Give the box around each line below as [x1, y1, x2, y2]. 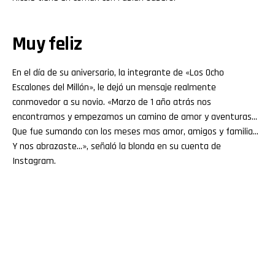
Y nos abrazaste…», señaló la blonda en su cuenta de [12, 139, 221, 153]
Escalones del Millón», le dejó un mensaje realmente [12, 80, 216, 94]
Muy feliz [12, 31, 82, 56]
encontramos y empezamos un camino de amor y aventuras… [12, 110, 257, 123]
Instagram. [12, 154, 56, 168]
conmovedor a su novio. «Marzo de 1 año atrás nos [12, 95, 211, 109]
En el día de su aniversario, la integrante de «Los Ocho [12, 66, 224, 79]
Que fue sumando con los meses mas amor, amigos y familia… [12, 125, 258, 138]
